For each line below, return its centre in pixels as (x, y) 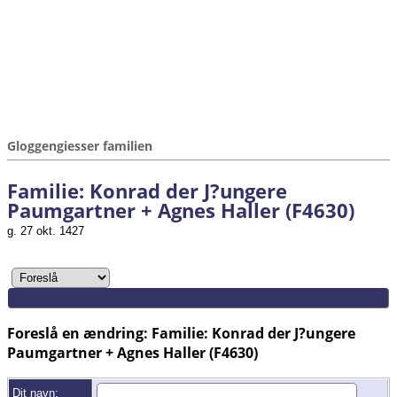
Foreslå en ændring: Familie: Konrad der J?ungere (181, 333)
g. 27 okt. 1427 (46, 231)
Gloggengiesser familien (80, 146)
